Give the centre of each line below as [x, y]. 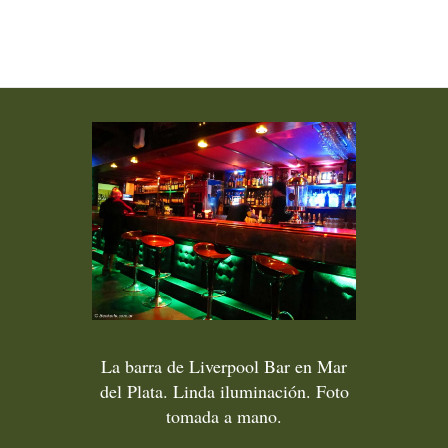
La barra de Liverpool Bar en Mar [224, 365]
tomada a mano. [224, 415]
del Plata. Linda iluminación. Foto [224, 390]
